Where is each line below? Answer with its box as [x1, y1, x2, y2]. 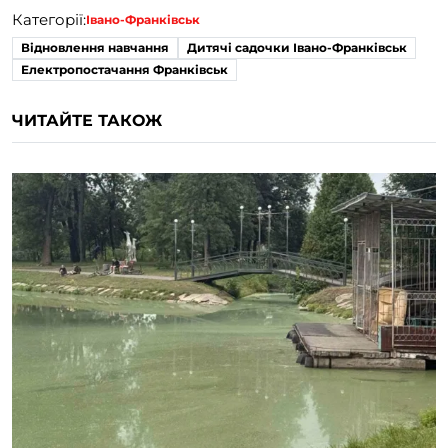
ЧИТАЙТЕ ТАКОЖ [12, 110, 162, 130]
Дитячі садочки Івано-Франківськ [187, 39, 407, 55]
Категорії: [12, 9, 86, 29]
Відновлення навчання [21, 39, 169, 55]
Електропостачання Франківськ [21, 61, 228, 77]
